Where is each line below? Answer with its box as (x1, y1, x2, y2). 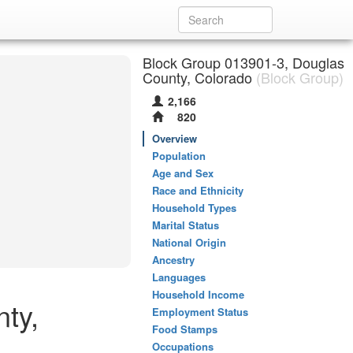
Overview (152, 131, 197, 146)
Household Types (152, 200, 236, 215)
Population (152, 148, 206, 163)
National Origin (152, 235, 226, 250)
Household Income (152, 287, 244, 302)
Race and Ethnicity (152, 183, 243, 198)
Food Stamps (152, 321, 217, 336)
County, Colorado (143, 67, 252, 87)
